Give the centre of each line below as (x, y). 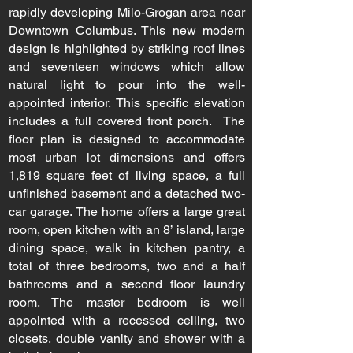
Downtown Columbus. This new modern (127, 30)
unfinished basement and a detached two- (127, 193)
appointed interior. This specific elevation (127, 103)
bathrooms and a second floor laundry (127, 284)
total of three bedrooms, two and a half (127, 266)
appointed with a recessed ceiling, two (127, 320)
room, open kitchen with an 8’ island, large (127, 230)
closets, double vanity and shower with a (127, 338)
